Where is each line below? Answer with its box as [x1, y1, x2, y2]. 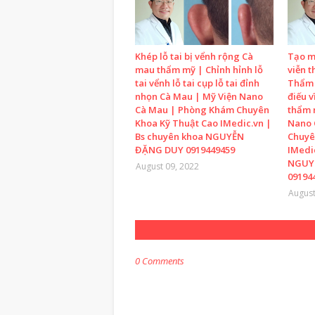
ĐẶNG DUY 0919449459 [135, 143, 235, 156]
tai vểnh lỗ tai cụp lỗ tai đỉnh [135, 77, 259, 89]
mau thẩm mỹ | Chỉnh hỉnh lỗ [135, 63, 263, 76]
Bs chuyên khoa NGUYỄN [135, 130, 244, 143]
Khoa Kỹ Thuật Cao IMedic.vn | [135, 117, 271, 129]
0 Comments [135, 255, 184, 267]
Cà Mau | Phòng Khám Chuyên [135, 103, 269, 116]
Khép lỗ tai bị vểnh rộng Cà [135, 50, 253, 63]
